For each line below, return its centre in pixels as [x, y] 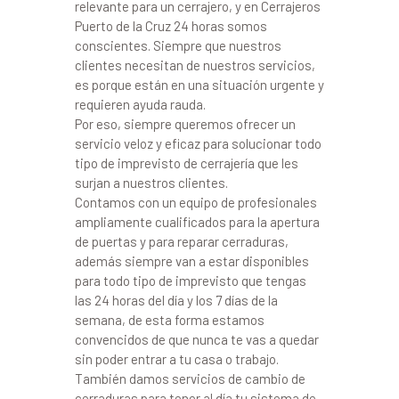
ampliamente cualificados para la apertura [197, 222]
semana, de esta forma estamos [170, 320]
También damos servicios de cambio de [190, 379]
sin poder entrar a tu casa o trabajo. [177, 359]
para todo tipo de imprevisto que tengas [191, 281]
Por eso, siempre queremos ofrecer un [185, 124]
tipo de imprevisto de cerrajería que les [187, 163]
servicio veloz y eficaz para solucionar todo [198, 144]
